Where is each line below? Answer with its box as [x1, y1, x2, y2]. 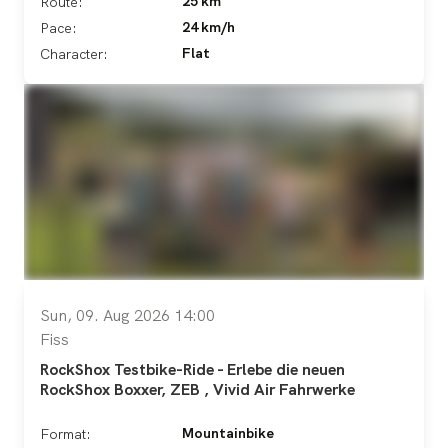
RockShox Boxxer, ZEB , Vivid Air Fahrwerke [40, 378, 355, 400]
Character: [40, 44, 108, 63]
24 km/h [182, 17, 235, 36]
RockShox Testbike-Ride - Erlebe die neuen [40, 358, 345, 380]
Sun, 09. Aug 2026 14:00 [40, 304, 215, 326]
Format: [40, 424, 91, 443]
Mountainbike [182, 423, 274, 442]
